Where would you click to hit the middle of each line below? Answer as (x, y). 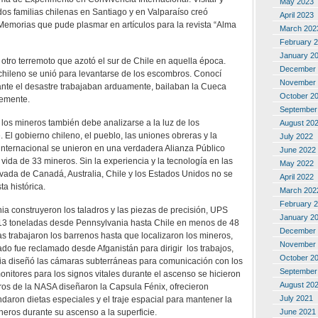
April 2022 (297, 176)
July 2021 (296, 298)
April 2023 (297, 15)
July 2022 (296, 136)
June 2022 (298, 149)
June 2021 (298, 311)
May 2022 (297, 163)
